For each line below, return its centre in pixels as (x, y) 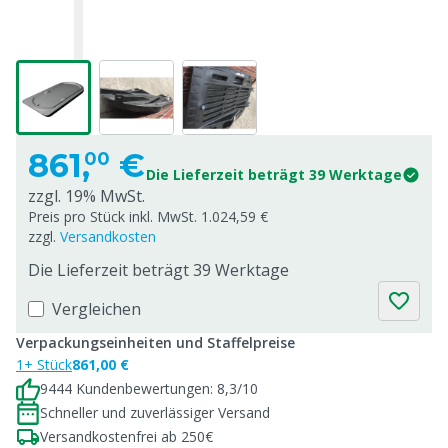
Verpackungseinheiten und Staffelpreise (155, 342)
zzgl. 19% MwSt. (86, 196)
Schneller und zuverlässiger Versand (155, 412)
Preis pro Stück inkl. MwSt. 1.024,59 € (148, 216)
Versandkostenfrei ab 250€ (126, 436)
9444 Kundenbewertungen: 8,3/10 (149, 388)
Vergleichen (96, 309)
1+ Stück (44, 364)
